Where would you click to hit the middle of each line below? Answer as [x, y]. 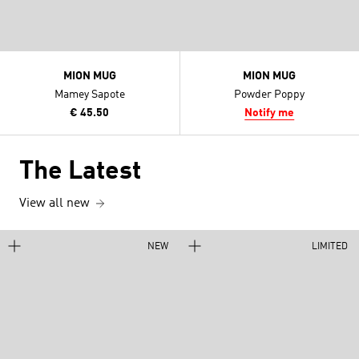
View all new [54, 203]
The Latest [80, 172]
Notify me [270, 113]
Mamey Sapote [89, 94]
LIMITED [330, 246]
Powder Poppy [270, 94]
